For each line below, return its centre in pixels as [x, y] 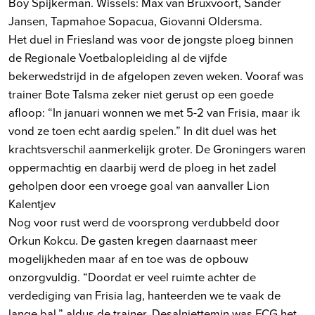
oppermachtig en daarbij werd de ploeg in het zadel [142, 167]
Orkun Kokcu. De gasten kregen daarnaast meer [133, 240]
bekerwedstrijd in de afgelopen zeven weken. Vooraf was [156, 75]
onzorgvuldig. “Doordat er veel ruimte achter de [132, 276]
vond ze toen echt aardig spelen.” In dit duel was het [142, 130]
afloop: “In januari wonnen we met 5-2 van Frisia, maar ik [154, 112]
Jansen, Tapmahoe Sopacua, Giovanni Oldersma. [135, 20]
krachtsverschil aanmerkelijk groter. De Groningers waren [157, 148]
